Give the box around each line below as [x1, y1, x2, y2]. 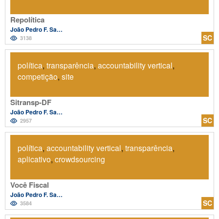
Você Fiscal [10, 179, 49, 190]
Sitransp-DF [10, 96, 51, 108]
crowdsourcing [55, 153, 105, 164]
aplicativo [18, 153, 51, 164]
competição [18, 70, 58, 82]
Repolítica [10, 14, 44, 25]
